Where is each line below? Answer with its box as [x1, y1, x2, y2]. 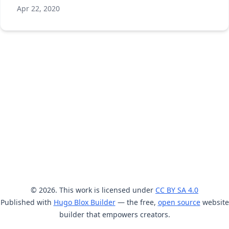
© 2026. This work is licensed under [31, 185, 155, 195]
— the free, [115, 197, 158, 207]
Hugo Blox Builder [53, 197, 116, 207]
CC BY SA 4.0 [155, 185, 198, 195]
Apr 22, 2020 [17, 4, 60, 13]
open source [157, 197, 200, 207]
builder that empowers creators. [59, 210, 170, 219]
